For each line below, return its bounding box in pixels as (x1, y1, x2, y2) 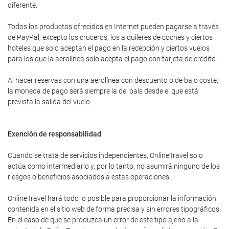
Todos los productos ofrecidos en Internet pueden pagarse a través (8, 22, 219, 31)
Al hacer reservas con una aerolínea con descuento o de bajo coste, (8, 76, 218, 84)
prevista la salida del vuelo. (8, 98, 91, 106)
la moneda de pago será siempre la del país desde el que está (8, 87, 198, 95)
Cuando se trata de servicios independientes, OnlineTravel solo (8, 151, 203, 159)
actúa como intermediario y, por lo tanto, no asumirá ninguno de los (8, 162, 220, 170)
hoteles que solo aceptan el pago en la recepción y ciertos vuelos (8, 44, 210, 52)
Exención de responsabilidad (8, 130, 101, 138)
